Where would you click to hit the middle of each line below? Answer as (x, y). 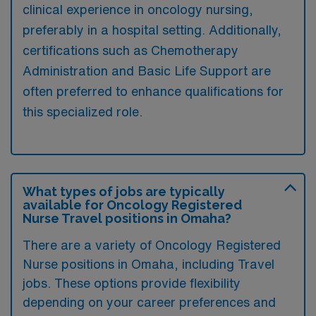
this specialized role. (83, 111)
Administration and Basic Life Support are (147, 70)
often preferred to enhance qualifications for (153, 91)
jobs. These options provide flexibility (132, 282)
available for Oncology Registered (132, 205)
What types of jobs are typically (124, 191)
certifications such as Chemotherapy (130, 50)
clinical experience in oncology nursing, (138, 9)
